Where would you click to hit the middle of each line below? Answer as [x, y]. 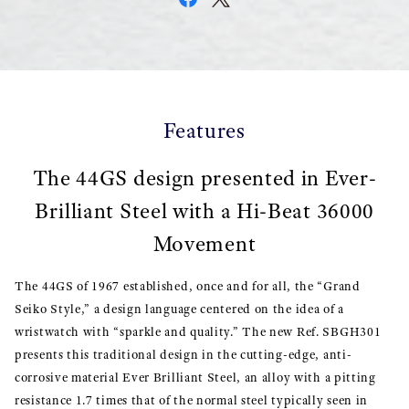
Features [204, 131]
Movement [204, 244]
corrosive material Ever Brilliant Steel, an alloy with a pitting [195, 378]
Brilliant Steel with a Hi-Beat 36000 [204, 211]
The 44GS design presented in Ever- [204, 178]
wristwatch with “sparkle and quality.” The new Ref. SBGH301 [198, 332]
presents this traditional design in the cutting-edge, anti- [184, 355]
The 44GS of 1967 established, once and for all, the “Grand [188, 286]
